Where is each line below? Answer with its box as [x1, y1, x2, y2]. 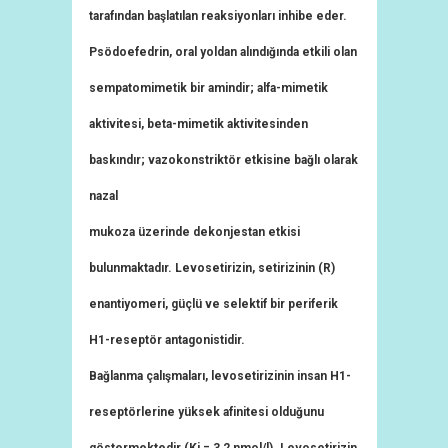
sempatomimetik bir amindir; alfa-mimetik [89, 81, 328, 95]
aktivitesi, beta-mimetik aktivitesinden [89, 117, 308, 131]
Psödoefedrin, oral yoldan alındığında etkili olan [89, 45, 357, 59]
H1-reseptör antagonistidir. [89, 333, 245, 347]
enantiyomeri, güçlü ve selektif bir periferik [89, 297, 338, 311]
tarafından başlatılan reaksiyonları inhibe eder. [89, 9, 347, 23]
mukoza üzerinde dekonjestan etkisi [89, 225, 300, 239]
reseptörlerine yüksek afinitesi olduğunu [89, 405, 324, 419]
